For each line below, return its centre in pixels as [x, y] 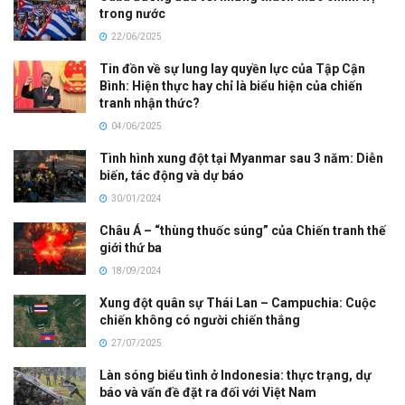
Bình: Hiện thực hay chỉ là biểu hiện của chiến [231, 86]
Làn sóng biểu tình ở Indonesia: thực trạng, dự [235, 376]
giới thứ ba [131, 248]
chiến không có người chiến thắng [200, 320]
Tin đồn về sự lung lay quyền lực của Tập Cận [232, 69]
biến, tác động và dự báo [172, 176]
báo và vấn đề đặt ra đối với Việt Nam [208, 393]
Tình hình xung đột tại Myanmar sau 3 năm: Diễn [241, 159]
